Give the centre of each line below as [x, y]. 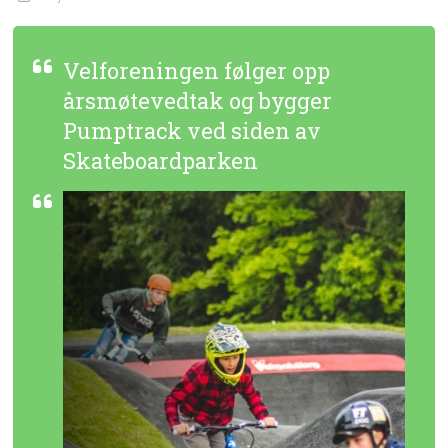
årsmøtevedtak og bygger [198, 100]
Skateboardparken [161, 160]
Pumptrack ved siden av [192, 130]
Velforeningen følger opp [197, 70]
